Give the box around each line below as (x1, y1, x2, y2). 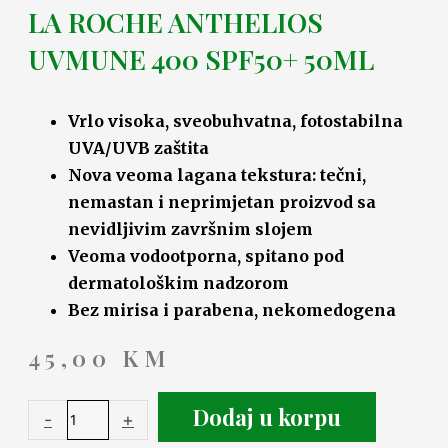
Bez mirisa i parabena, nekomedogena (68, 299, 396, 320)
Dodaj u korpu (192, 401, 341, 432)
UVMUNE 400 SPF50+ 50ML (28, 40, 374, 77)
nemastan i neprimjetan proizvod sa (68, 191, 376, 212)
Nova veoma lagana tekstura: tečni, (68, 164, 366, 185)
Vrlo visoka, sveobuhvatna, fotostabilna (68, 110, 403, 131)
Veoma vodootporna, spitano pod (68, 245, 344, 266)
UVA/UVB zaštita (68, 137, 209, 158)
